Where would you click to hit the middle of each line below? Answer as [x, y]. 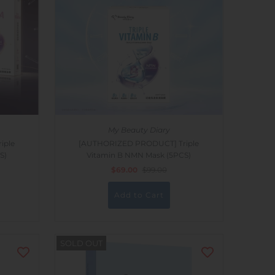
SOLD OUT [81, 243]
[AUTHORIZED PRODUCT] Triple [139, 144]
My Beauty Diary [139, 130]
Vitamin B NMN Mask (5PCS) [139, 155]
